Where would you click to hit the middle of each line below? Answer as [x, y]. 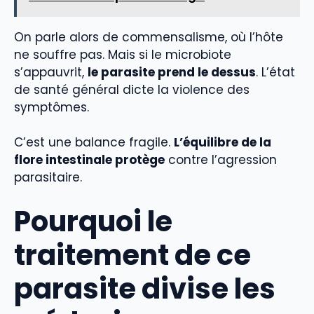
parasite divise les [145, 288]
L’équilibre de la [223, 143]
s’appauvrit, [51, 72]
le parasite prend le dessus [172, 72]
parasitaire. [48, 178]
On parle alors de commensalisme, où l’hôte [149, 37]
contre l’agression [221, 160]
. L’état [275, 72]
